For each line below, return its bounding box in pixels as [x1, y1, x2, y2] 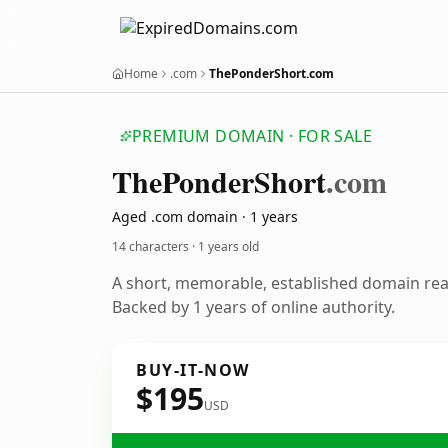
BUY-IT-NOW [136, 359, 250, 381]
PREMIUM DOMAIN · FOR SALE [132, 125, 372, 147]
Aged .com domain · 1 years [112, 207, 298, 226]
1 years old [198, 238, 259, 255]
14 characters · [112, 238, 198, 255]
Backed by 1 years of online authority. [112, 296, 395, 318]
